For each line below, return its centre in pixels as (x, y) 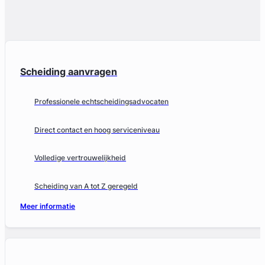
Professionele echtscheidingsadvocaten (102, 102)
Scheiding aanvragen (69, 71)
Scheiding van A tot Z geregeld (86, 186)
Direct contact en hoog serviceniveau (97, 130)
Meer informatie (48, 206)
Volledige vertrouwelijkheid (80, 158)
